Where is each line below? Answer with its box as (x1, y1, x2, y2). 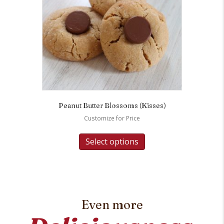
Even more (81, 197, 143, 212)
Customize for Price (84, 114, 140, 123)
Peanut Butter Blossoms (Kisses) (58, 101, 166, 110)
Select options (85, 136, 138, 147)
